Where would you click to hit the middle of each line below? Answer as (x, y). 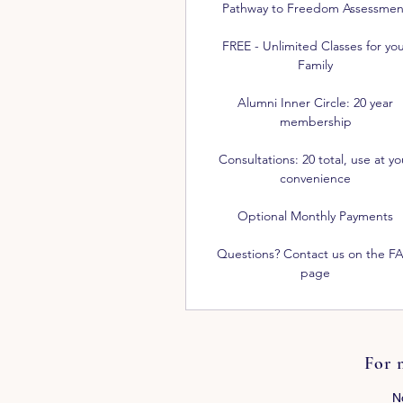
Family (316, 65)
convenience (316, 178)
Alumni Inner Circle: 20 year (316, 103)
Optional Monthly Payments (316, 216)
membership (315, 121)
